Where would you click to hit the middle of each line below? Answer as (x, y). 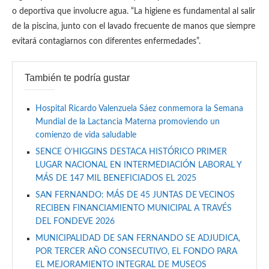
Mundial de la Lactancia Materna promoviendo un (128, 122)
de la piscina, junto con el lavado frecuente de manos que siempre (134, 26)
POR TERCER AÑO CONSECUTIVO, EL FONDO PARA (136, 252)
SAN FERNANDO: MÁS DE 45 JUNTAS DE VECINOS (135, 195)
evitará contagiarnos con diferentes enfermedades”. (106, 41)
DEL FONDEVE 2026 (75, 222)
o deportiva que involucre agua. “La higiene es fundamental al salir (134, 11)
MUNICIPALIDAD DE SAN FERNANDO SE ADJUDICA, (138, 238)
